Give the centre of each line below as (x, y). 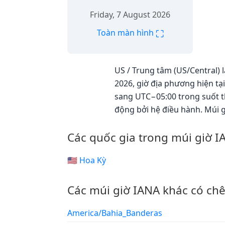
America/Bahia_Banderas (115, 213)
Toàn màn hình (126, 32)
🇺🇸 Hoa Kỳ (87, 160)
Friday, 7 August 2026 (130, 14)
